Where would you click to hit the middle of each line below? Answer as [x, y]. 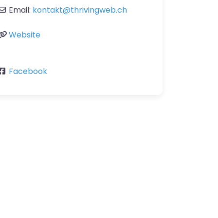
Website [25, 35]
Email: [21, 10]
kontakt [48, 10]
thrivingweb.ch [99, 10]
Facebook [28, 72]
